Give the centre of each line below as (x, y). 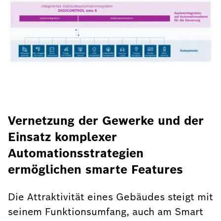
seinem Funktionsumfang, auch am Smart (106, 212)
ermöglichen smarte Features (95, 169)
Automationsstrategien (76, 153)
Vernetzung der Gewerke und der (106, 121)
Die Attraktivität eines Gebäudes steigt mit (110, 197)
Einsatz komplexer (62, 137)
